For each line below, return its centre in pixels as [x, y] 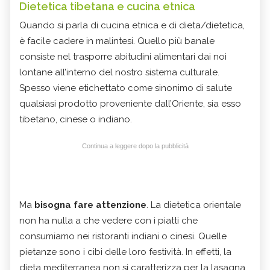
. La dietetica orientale [194, 205]
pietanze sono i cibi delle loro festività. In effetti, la [125, 252]
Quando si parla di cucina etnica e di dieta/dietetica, [132, 25]
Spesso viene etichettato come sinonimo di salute [126, 88]
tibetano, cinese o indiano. [77, 119]
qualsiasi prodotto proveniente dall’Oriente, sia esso [130, 103]
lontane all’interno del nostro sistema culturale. [119, 72]
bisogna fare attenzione [90, 205]
